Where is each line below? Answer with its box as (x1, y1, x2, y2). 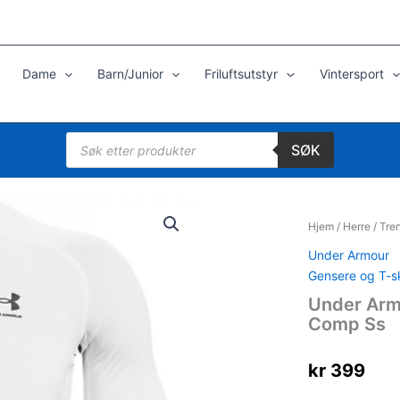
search (65, 142, 104, 157)
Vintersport (319, 66, 384, 81)
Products (65, 129, 118, 145)
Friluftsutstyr (204, 66, 279, 81)
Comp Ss (307, 313, 386, 335)
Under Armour (307, 247, 389, 262)
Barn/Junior (96, 66, 163, 81)
